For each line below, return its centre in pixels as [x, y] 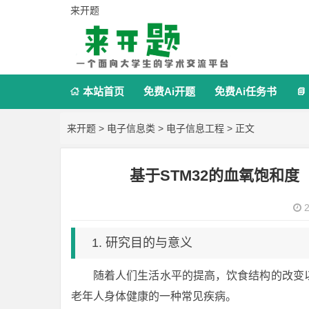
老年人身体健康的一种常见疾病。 [154, 296]
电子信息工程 [195, 128]
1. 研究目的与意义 [142, 243]
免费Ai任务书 [246, 91]
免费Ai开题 [169, 91]
